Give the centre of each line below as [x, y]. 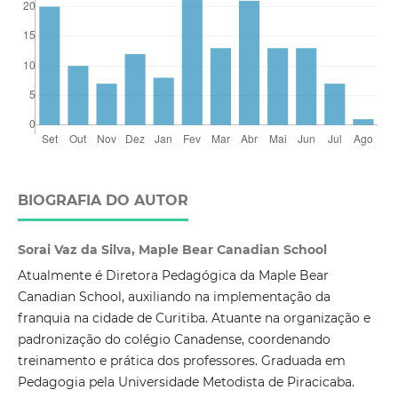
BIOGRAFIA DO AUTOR [103, 201]
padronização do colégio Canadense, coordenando [174, 340]
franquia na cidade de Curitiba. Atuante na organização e [194, 318]
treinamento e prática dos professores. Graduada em [181, 361]
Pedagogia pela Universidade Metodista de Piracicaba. [186, 382]
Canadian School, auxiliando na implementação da [174, 297]
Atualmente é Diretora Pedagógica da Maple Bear [173, 276]
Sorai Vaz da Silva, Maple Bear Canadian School [172, 250]
